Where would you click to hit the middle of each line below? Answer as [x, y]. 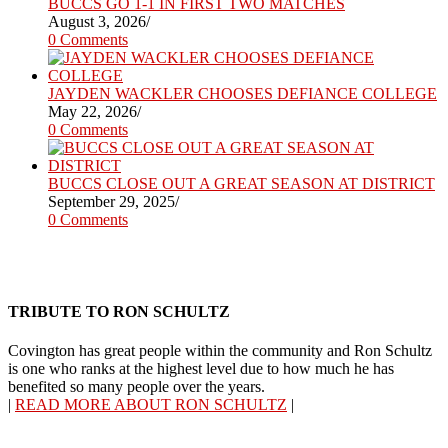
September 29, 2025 [111, 202]
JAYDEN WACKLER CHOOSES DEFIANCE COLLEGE [242, 94]
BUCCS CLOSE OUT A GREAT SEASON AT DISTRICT [241, 184]
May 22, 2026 [92, 112]
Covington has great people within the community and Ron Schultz [220, 350]
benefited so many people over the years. [136, 386]
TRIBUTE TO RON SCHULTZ [119, 311]
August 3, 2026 [97, 22]
